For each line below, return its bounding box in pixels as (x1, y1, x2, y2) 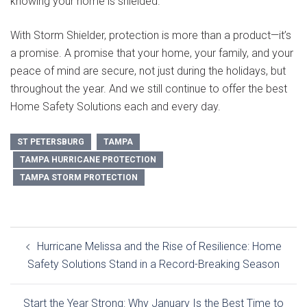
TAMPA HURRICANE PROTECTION (20, 155, 156, 165)
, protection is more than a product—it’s (104, 29, 291, 42)
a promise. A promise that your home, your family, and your (10, 47, 293, 60)
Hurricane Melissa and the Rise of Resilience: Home (36, 240, 282, 254)
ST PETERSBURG (17, 137, 84, 147)
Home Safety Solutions (10, 100, 121, 114)
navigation (10, 244, 88, 264)
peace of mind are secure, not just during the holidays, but (10, 64, 286, 78)
